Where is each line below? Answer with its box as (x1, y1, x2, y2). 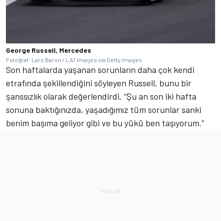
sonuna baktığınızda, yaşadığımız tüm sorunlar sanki (6, 104, 201, 115)
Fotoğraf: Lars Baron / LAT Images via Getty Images (6, 56, 142, 63)
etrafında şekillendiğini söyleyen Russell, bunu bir (6, 77, 191, 88)
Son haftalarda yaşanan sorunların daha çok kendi (6, 64, 194, 75)
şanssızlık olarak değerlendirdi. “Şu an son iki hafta (6, 90, 196, 102)
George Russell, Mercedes (6, 45, 91, 54)
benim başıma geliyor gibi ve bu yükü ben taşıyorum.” (6, 117, 204, 128)
